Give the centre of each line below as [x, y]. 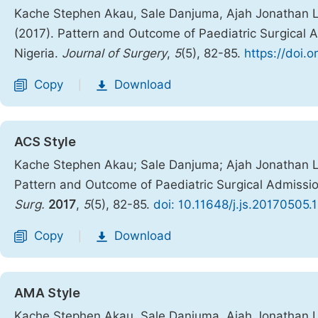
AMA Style [47, 293]
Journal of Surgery [114, 53]
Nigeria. [38, 53]
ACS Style [45, 142]
